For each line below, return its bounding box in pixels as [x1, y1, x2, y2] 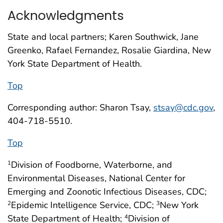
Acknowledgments [7, 6, 124, 24]
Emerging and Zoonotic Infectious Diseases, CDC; [7, 185, 207, 198]
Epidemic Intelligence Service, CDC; [11, 199, 156, 211]
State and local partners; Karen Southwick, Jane [7, 30, 199, 43]
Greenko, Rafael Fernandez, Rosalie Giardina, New [7, 44, 211, 56]
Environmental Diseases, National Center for [7, 172, 185, 184]
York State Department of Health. [7, 57, 142, 70]
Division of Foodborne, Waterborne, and [11, 158, 172, 171]
